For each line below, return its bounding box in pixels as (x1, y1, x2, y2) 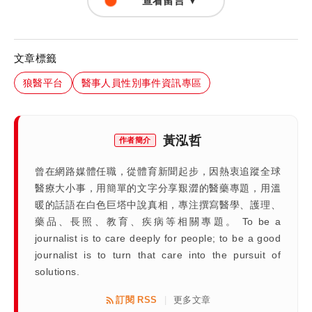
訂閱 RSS (116, 294, 157, 305)
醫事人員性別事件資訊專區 (81, 75, 202, 89)
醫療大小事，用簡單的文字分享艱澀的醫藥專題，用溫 (35, 182, 281, 194)
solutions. (35, 265, 79, 277)
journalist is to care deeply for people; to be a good (35, 232, 281, 244)
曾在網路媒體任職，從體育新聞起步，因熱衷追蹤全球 (35, 165, 281, 177)
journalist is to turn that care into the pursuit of (35, 249, 281, 260)
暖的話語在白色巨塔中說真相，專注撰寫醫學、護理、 (35, 198, 281, 210)
